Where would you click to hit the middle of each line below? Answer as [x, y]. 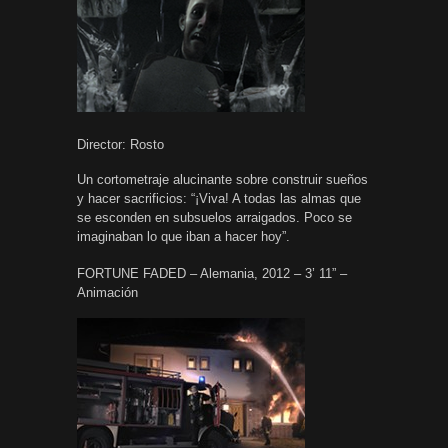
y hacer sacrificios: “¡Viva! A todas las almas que [219, 198]
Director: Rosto [120, 144]
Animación [107, 292]
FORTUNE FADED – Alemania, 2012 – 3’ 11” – [212, 273]
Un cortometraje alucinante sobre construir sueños [222, 179]
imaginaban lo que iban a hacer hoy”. [183, 236]
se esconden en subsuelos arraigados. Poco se [214, 217]
